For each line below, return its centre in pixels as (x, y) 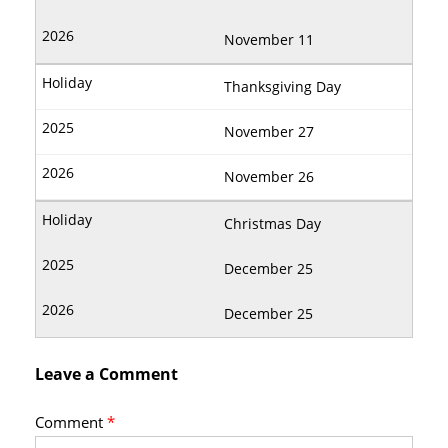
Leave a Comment (106, 374)
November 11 (269, 40)
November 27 (269, 132)
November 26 (269, 177)
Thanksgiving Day (282, 87)
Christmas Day (272, 224)
